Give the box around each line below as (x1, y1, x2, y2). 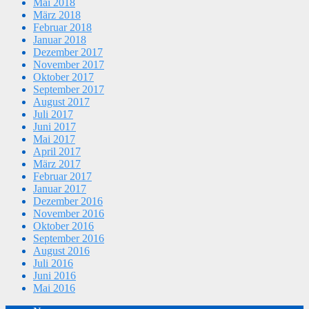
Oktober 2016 (33, 219, 94, 232)
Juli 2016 (33, 257, 73, 269)
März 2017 (33, 157, 81, 170)
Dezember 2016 (33, 195, 103, 207)
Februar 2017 (33, 170, 92, 182)
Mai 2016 (33, 281, 75, 294)
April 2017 (33, 145, 81, 157)
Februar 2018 (33, 21, 92, 33)
